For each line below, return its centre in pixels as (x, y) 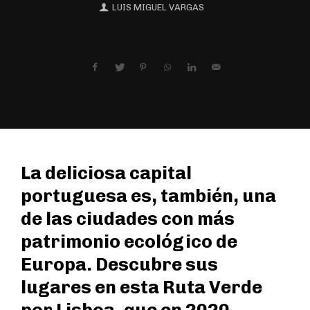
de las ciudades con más (128, 219)
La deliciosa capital (106, 173)
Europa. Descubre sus (119, 265)
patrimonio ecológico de (129, 242)
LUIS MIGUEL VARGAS (158, 7)
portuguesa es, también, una (148, 196)
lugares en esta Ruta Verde (142, 288)
